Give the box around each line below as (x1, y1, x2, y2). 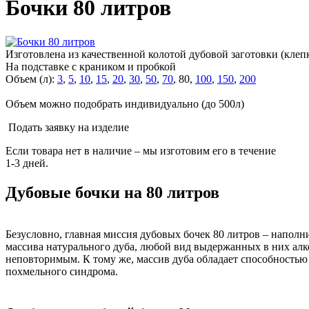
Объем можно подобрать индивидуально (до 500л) (6, 97, 244, 110)
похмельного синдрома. (6, 265, 118, 277)
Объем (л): (6, 72, 54, 85)
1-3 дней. (6, 157, 48, 169)
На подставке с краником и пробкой (6, 60, 176, 72)
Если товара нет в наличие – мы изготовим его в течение (6, 144, 276, 157)
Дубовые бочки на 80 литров (6, 183, 219, 201)
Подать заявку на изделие (8, 121, 129, 133)
